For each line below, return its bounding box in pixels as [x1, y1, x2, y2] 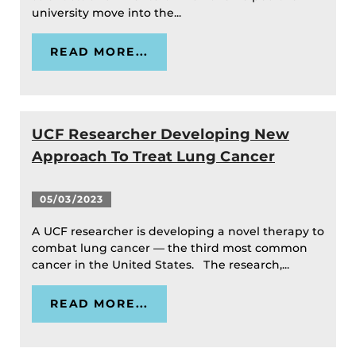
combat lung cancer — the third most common [32, 241, 308, 256]
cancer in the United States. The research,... [32, 257, 292, 273]
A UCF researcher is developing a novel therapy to [32, 224, 324, 239]
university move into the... [32, 6, 184, 21]
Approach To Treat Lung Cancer [32, 147, 275, 166]
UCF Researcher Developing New [32, 125, 289, 144]
